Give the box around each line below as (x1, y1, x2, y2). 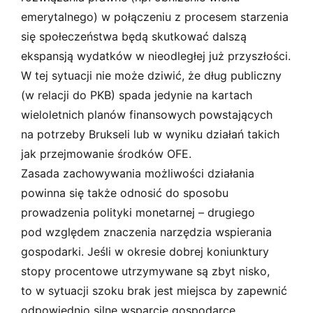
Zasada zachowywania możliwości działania (21, 166, 254, 180)
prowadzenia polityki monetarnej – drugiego (21, 205, 255, 219)
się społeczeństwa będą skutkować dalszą (21, 29, 247, 43)
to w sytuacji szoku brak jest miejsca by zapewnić (21, 283, 287, 298)
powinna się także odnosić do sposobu (21, 185, 228, 200)
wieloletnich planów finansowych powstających (21, 107, 272, 122)
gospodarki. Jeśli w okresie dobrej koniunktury (21, 244, 269, 259)
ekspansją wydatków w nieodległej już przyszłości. (21, 48, 291, 63)
